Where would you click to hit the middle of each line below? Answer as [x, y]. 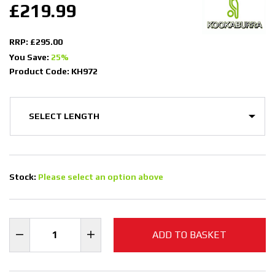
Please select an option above [101, 177]
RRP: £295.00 [36, 42]
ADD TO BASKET [190, 235]
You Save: [30, 57]
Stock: [24, 177]
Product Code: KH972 [53, 72]
